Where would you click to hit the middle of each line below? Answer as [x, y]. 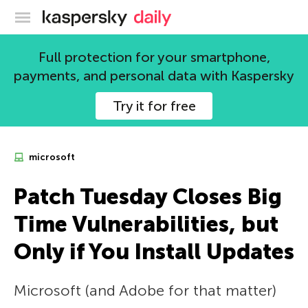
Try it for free [154, 106]
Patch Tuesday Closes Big [148, 197]
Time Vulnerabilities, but [146, 224]
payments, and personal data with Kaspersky [154, 76]
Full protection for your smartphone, [154, 57]
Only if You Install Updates [154, 252]
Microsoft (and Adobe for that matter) [145, 290]
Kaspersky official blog [183, 15]
